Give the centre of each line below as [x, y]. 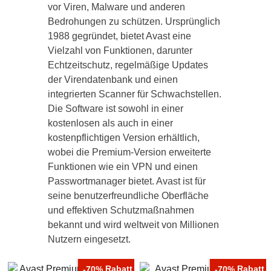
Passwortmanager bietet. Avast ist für [127, 181]
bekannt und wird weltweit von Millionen [133, 225]
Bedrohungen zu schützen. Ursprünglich [134, 22]
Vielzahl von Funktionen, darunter [120, 51]
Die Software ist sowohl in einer [116, 109]
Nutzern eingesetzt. [89, 240]
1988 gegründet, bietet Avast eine [119, 36]
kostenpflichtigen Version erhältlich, [124, 138]
